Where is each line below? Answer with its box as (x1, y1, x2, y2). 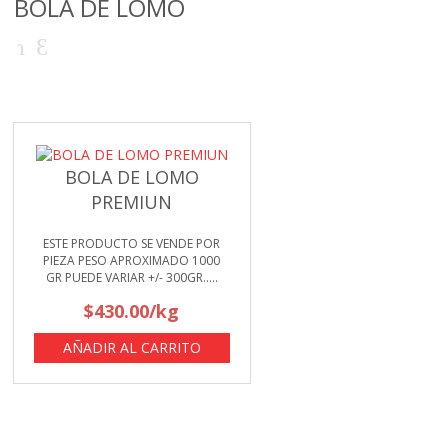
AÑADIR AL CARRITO (62, 338, 201, 358)
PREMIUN (91, 190, 173, 215)
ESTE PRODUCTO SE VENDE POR (43, 235, 221, 253)
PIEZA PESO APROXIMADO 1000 (43, 252, 221, 270)
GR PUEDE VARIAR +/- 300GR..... (45, 269, 218, 287)
